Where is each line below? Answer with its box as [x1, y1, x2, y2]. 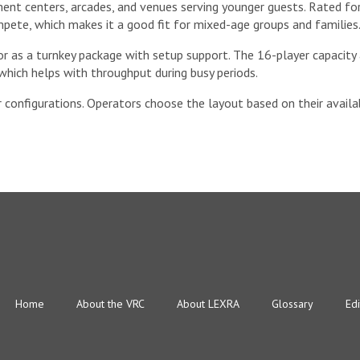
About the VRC [76, 297, 145, 311]
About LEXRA [177, 297, 239, 311]
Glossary [272, 297, 313, 311]
